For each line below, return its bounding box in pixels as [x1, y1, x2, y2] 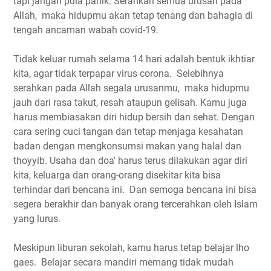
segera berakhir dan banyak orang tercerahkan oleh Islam [13, 198, 258, 210]
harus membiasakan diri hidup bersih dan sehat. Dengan [13, 111, 255, 123]
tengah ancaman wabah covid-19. [13, 24, 158, 36]
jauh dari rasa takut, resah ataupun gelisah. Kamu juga [13, 96, 247, 108]
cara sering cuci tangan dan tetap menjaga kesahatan [13, 125, 243, 137]
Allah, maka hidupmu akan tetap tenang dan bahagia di [13, 9, 253, 21]
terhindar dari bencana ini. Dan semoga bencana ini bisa [13, 183, 256, 195]
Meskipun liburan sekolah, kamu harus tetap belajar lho [13, 241, 249, 253]
